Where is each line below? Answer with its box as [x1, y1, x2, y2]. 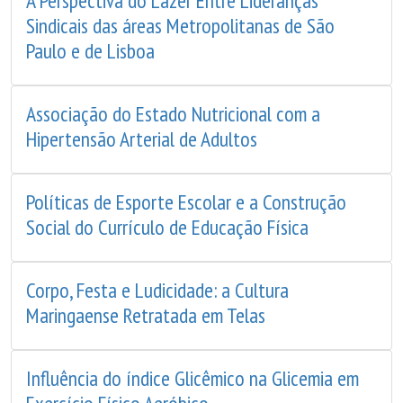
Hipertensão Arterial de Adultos [26, 125, 257, 152]
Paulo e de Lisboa [26, 37, 155, 64]
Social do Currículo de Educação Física [26, 213, 309, 240]
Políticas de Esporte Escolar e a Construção [26, 188, 346, 215]
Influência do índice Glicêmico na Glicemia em [26, 364, 359, 391]
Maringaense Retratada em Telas [26, 301, 265, 328]
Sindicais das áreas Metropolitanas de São [26, 12, 335, 39]
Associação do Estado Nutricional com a [26, 100, 320, 127]
